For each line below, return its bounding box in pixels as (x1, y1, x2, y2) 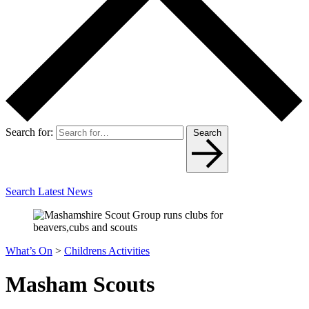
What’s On (6, 244, 52, 257)
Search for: (6, 126, 53, 138)
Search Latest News (6, 185, 92, 197)
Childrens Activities (64, 244, 150, 257)
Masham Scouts (6, 272, 154, 297)
